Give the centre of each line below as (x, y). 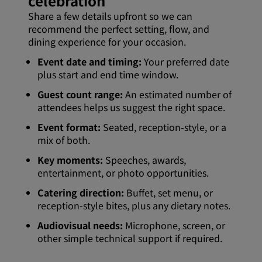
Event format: (69, 127)
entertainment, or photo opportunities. (123, 173)
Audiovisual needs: (80, 225)
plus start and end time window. (108, 75)
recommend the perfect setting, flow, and (119, 29)
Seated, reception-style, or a (163, 127)
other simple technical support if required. (130, 238)
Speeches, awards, (144, 160)
